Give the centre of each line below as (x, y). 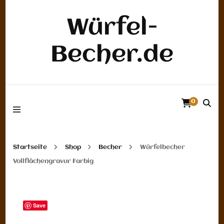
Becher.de (112, 55)
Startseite (30, 147)
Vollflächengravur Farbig (53, 161)
